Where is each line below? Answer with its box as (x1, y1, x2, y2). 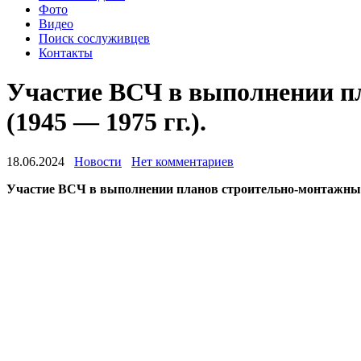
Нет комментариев (131, 154, 234, 168)
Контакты (39, 45, 93, 60)
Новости (74, 154, 122, 168)
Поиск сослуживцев (39, 31, 150, 45)
